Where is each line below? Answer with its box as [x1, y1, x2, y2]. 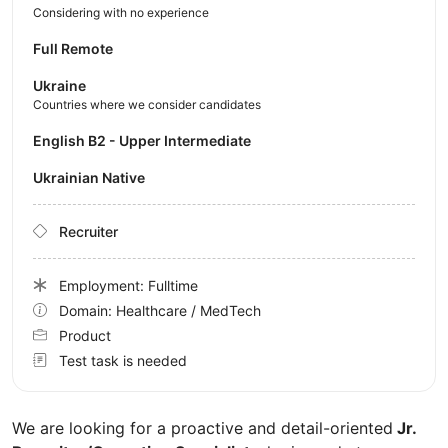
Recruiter [59, 222, 118, 240]
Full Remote [33, 39, 113, 57]
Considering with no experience [33, 4, 209, 20]
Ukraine [33, 76, 86, 94]
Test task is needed [59, 351, 187, 369]
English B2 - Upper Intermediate [42, 131, 251, 149]
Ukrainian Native [43, 168, 145, 186]
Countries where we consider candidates [33, 96, 261, 112]
